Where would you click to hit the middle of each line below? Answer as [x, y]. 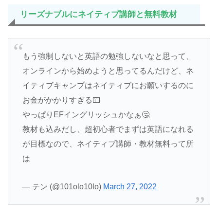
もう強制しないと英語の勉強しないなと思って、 [108, 56]
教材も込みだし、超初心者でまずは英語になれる [108, 129]
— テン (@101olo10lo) [63, 186]
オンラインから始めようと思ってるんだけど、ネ [108, 71]
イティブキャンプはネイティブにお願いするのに [108, 85]
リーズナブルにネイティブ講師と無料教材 [99, 14]
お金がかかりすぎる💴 [61, 100]
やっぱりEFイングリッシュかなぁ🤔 [86, 114]
